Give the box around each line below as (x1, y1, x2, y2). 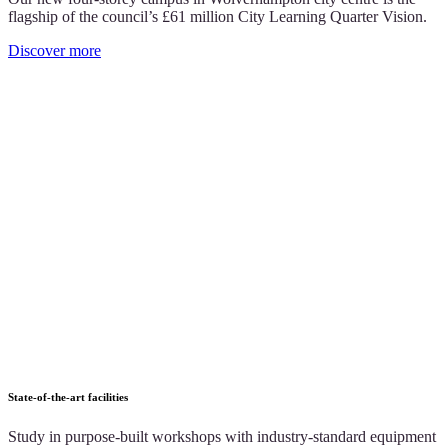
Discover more (8, 42, 101, 60)
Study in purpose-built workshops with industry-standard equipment (8, 428, 436, 446)
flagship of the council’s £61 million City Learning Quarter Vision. (8, 8, 427, 26)
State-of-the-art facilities (8, 391, 128, 404)
